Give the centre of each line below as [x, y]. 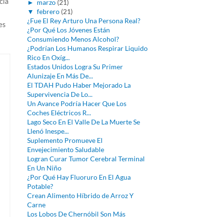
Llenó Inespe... [48, 131]
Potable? [40, 186]
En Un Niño [44, 168]
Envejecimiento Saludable [65, 149]
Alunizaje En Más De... [60, 76]
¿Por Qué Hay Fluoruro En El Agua [79, 177]
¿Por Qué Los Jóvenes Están [68, 30]
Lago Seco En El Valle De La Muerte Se [83, 122]
